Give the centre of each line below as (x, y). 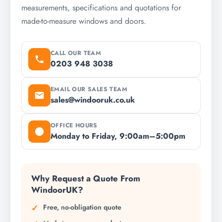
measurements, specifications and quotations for (101, 8)
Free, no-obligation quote (82, 207)
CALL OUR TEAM (76, 53)
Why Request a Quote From (86, 179)
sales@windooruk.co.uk (93, 100)
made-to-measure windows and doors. (84, 21)
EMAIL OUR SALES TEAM (89, 89)
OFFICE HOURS (74, 125)
